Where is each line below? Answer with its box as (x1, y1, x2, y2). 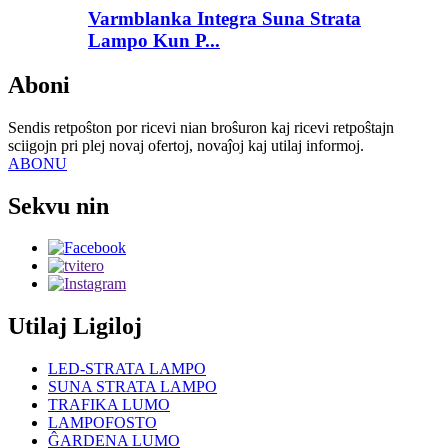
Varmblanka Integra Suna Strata (88, 7, 361, 29)
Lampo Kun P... (88, 29, 220, 51)
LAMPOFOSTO (48, 414, 157, 432)
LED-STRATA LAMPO (48, 360, 206, 378)
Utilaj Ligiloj (8, 313, 142, 340)
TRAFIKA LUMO (48, 396, 170, 414)
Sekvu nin (8, 192, 109, 219)
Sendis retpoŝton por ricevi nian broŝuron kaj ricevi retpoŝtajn (8, 118, 394, 136)
